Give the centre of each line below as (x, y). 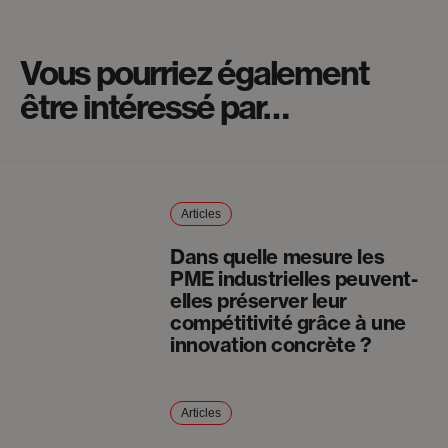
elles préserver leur (258, 301)
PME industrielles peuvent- (293, 279)
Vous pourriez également (194, 73)
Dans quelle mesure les (277, 257)
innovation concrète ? (270, 345)
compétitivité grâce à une (287, 323)
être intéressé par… (154, 107)
